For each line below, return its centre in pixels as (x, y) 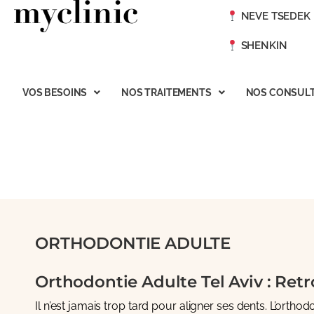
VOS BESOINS (55, 93)
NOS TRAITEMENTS (166, 93)
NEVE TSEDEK (275, 16)
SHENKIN (264, 46)
